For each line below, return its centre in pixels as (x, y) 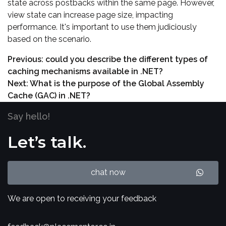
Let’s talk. (47, 142)
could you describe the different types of (127, 60)
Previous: (25, 60)
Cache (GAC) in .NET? (49, 96)
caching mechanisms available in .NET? (85, 72)
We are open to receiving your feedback (82, 199)
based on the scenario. (49, 39)
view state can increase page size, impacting (90, 15)
